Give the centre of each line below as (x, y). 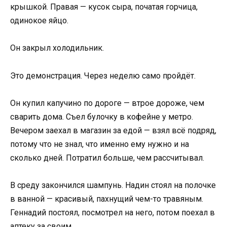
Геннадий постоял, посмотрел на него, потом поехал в (112, 212)
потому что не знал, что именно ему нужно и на (100, 144)
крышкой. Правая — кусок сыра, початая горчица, (104, 7)
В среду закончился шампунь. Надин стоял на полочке (113, 185)
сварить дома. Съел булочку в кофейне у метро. (102, 117)
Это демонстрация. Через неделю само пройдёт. (103, 75)
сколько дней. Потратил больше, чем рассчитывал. (107, 158)
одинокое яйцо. (39, 21)
